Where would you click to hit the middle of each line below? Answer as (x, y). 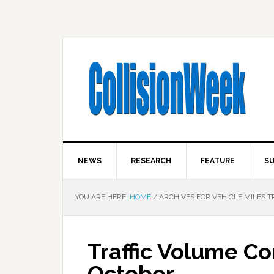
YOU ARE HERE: (102, 197)
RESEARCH (151, 161)
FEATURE (218, 161)
